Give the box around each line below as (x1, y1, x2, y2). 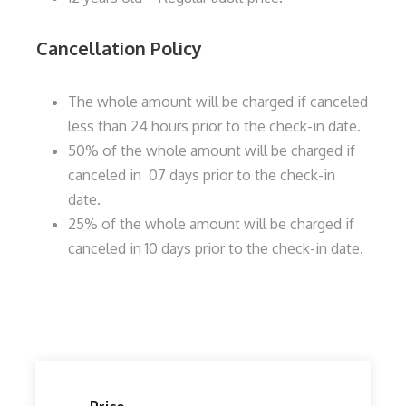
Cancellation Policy (36, 36, 202, 60)
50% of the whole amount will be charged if (68, 141, 355, 159)
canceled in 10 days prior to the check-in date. (68, 239, 363, 257)
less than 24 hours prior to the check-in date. (68, 117, 361, 135)
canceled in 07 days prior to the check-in (68, 166, 335, 184)
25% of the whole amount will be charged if (68, 215, 354, 233)
